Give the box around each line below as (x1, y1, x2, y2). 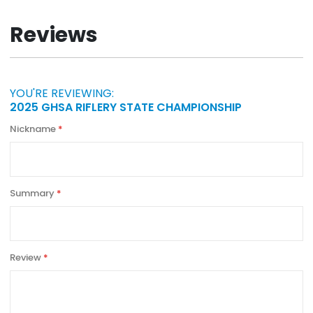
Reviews (10, 20, 98, 50)
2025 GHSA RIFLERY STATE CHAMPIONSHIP (10, 99, 242, 115)
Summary (10, 186, 54, 200)
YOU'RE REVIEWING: (10, 85, 114, 101)
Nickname (10, 122, 56, 136)
